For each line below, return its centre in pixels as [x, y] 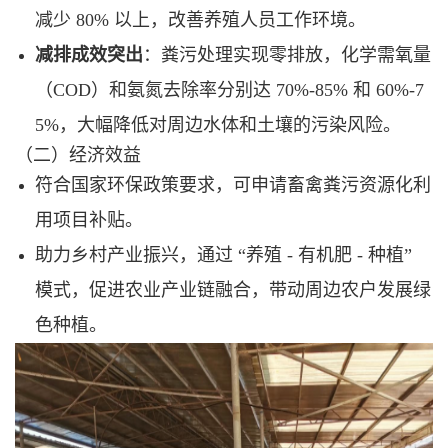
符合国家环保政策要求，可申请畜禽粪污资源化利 [233, 185]
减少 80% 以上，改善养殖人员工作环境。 [200, 20]
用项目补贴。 [89, 220]
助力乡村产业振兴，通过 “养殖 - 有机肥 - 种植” [223, 255]
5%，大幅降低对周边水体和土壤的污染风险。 [218, 125]
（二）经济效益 [78, 155]
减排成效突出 [89, 55]
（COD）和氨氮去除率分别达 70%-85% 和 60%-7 [229, 90]
